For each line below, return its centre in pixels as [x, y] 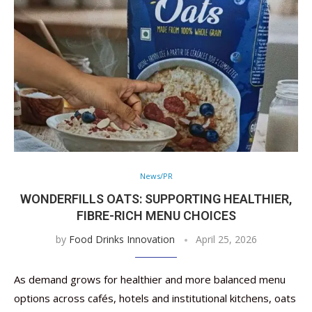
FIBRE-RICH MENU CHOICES [156, 216]
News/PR [156, 176]
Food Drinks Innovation [122, 239]
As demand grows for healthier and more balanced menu [150, 279]
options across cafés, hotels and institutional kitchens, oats [155, 298]
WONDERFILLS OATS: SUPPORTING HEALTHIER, [156, 199]
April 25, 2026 [226, 239]
